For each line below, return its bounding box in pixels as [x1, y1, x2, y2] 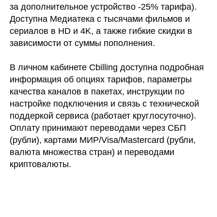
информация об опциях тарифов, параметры [10, 74, 192, 84]
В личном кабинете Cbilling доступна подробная [10, 62, 204, 72]
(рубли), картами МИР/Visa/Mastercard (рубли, [10, 135, 196, 145]
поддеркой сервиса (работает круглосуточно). [10, 110, 196, 121]
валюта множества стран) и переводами [10, 147, 174, 157]
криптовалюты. [10, 159, 71, 169]
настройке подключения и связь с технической [10, 98, 199, 108]
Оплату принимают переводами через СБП [10, 123, 186, 133]
